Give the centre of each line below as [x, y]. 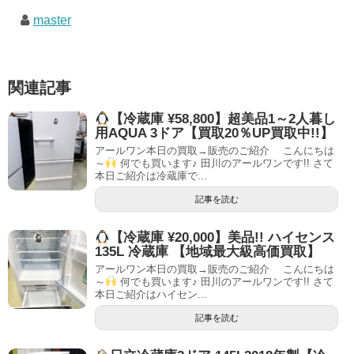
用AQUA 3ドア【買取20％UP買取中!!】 [214, 133]
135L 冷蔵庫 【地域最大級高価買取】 [207, 252]
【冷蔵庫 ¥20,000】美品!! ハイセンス [223, 238]
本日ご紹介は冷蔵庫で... [151, 175]
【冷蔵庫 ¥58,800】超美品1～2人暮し [223, 119]
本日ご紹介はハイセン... [151, 295]
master [52, 20]
